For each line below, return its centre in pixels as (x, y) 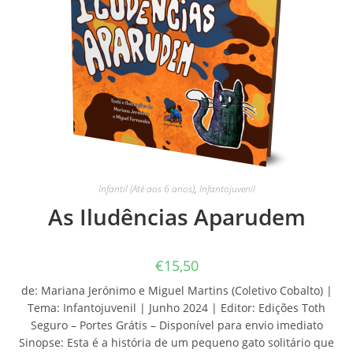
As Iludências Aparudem (176, 217)
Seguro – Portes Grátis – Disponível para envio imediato (176, 325)
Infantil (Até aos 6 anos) (146, 189)
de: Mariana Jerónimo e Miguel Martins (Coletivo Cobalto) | (176, 290)
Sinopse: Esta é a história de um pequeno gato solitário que (176, 342)
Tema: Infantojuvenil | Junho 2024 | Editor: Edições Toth (176, 308)
